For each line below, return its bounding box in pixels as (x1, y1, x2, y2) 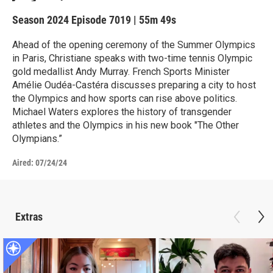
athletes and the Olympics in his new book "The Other (12, 119, 239, 131)
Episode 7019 (71, 13, 131, 26)
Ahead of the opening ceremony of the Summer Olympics (12, 38, 255, 51)
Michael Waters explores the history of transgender (12, 105, 232, 118)
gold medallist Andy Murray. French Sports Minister (12, 65, 230, 77)
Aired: (12, 157, 34, 168)
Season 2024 (12, 13, 71, 26)
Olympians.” (12, 132, 62, 144)
